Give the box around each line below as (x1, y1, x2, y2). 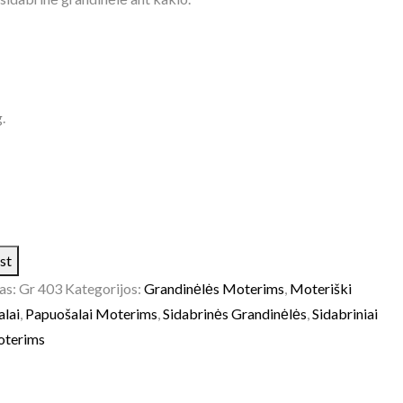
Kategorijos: (64, 280, 144, 297)
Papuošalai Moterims (24, 305, 157, 322)
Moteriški (289, 280, 352, 297)
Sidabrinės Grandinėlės (162, 305, 307, 322)
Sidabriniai (311, 305, 378, 322)
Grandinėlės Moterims (143, 280, 284, 297)
